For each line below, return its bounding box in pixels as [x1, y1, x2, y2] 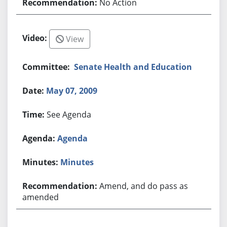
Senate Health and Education [74, 61, 193, 72]
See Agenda [47, 108, 92, 120]
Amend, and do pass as [99, 180, 188, 192]
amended [22, 191, 59, 203]
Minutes [60, 156, 94, 168]
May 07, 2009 [46, 85, 98, 96]
